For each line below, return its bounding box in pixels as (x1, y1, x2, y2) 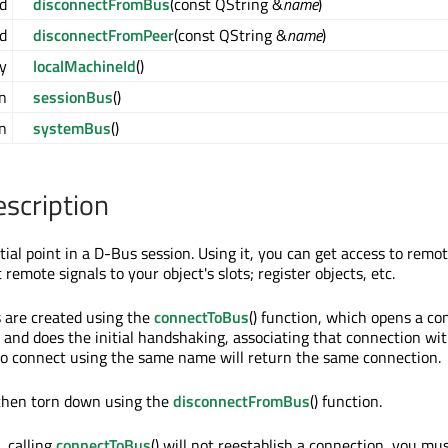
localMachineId (33, 54, 136, 79)
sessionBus (33, 85, 113, 110)
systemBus (33, 116, 111, 141)
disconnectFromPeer (33, 23, 174, 48)
